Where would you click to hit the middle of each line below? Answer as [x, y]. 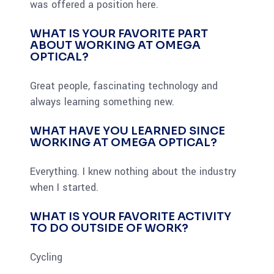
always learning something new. [102, 102]
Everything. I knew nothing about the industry [133, 171]
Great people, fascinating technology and [124, 86]
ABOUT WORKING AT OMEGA [115, 45]
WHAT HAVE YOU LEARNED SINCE [128, 131]
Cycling [46, 257]
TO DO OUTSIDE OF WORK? [109, 228]
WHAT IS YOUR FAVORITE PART [119, 33]
